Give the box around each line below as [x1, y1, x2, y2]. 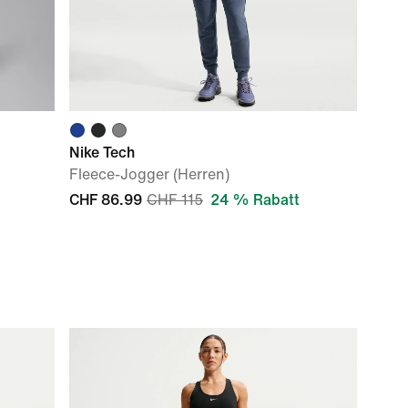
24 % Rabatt [210, 192, 300, 208]
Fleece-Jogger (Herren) [69, 167, 229, 182]
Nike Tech [69, 145, 135, 160]
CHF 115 [147, 192, 203, 208]
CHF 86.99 [69, 192, 142, 208]
